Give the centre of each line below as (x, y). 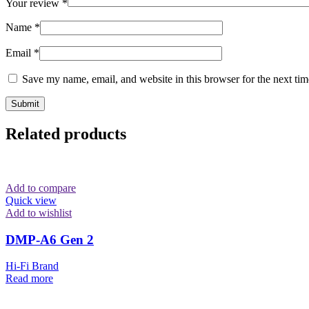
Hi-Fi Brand (32, 266)
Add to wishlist (39, 212)
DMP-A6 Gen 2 (50, 239)
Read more (29, 279)
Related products (66, 133)
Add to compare (41, 188)
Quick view (31, 200)
